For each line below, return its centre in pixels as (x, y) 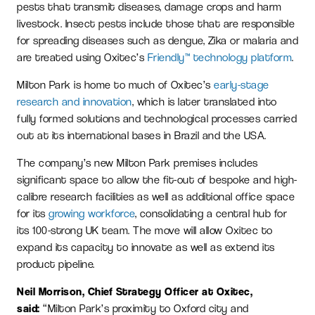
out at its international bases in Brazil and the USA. (142, 135)
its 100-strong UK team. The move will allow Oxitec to (145, 230)
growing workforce (92, 213)
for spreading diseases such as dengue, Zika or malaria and (157, 40)
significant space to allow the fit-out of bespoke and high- (157, 179)
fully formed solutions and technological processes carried (157, 118)
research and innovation (75, 101)
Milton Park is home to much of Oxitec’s (115, 84)
